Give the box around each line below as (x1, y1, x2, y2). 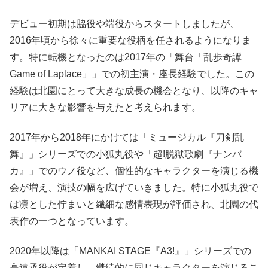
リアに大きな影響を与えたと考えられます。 (10, 102, 201, 112)
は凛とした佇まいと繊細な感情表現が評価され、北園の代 (10, 199, 258, 209)
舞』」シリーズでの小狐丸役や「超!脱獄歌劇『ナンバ (10, 148, 242, 159)
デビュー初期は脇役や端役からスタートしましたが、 (10, 18, 239, 29)
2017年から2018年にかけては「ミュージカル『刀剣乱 (10, 132, 244, 142)
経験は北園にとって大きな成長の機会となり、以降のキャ (10, 85, 258, 96)
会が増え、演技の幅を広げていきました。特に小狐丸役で (10, 182, 258, 193)
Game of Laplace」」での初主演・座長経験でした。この (10, 68, 254, 79)
